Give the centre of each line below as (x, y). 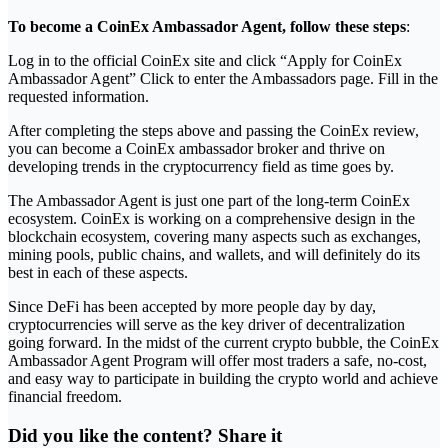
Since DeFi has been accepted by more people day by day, (192, 307)
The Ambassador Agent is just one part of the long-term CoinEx (209, 201)
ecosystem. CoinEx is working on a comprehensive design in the (211, 219)
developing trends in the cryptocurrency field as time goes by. (201, 167)
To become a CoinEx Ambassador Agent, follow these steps (207, 27)
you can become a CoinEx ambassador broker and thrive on (196, 149)
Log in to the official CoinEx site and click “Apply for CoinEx (205, 61)
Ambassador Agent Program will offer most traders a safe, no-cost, (217, 361)
